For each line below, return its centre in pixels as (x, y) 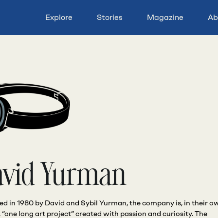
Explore (59, 17)
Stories (110, 17)
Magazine (165, 17)
